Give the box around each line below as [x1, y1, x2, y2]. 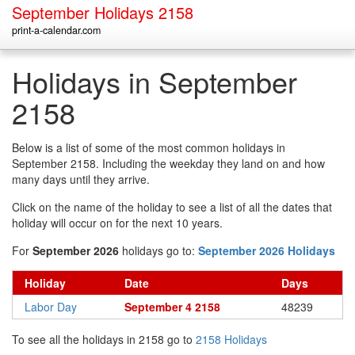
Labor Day [25, 299, 77, 315]
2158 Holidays [196, 331, 267, 347]
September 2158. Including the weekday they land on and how [12, 155, 325, 171]
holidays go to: [119, 242, 198, 258]
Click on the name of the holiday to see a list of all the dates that [12, 199, 332, 215]
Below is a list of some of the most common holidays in [12, 139, 285, 155]
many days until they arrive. [12, 171, 150, 187]
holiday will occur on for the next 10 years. [12, 215, 223, 231]
